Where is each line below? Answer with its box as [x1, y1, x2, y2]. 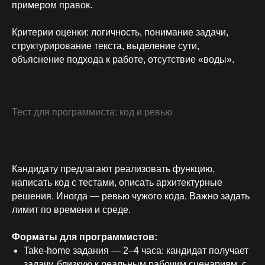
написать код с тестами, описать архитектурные [12, 177, 222, 188]
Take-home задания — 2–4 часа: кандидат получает [24, 245, 248, 256]
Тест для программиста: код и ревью [12, 107, 172, 117]
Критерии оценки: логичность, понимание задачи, [12, 27, 228, 37]
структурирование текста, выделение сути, [12, 41, 199, 51]
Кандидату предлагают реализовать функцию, [12, 164, 215, 174]
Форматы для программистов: [12, 232, 157, 242]
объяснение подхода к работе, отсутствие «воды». [12, 54, 234, 64]
